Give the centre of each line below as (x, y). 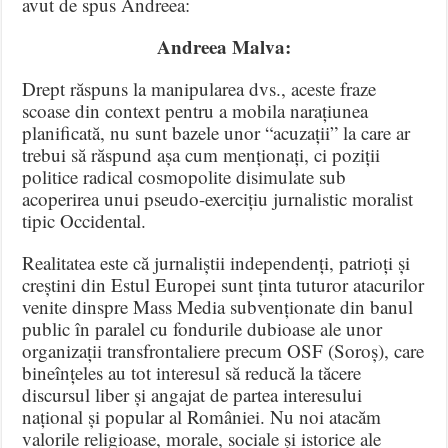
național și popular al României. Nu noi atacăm (202, 417)
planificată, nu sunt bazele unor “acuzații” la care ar (216, 133)
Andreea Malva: (223, 47)
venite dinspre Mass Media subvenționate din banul (218, 307)
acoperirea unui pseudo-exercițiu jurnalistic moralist (218, 199)
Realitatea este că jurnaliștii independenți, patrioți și (216, 263)
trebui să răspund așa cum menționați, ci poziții (201, 155)
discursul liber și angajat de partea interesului (192, 395)
